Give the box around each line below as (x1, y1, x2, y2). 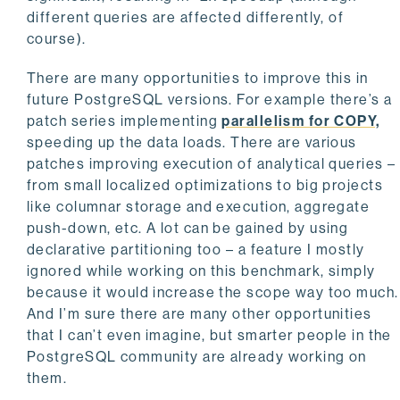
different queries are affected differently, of (27, 8, 345, 26)
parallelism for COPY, (221, 112, 380, 129)
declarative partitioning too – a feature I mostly (27, 240, 365, 258)
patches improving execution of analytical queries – (27, 154, 396, 172)
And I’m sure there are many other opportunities (27, 304, 372, 322)
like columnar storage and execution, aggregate (27, 197, 371, 215)
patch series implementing (27, 112, 222, 129)
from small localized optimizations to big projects (27, 176, 384, 194)
